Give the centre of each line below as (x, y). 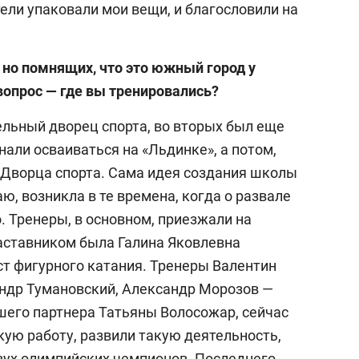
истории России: (257, 37)
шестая (224, 95)
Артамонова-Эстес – (274, 56)
